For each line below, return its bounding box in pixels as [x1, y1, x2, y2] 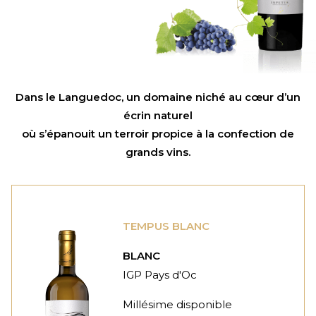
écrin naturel [123, 109, 193, 123]
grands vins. [126, 145, 190, 159]
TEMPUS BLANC [123, 219, 210, 233]
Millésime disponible [123, 298, 233, 312]
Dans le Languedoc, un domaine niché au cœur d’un [16, 90, 300, 104]
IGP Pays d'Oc [123, 268, 197, 282]
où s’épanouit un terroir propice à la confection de [22, 127, 294, 141]
